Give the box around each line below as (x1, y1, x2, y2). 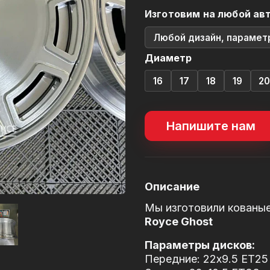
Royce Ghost (145, 215, 213, 228)
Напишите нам (166, 119, 256, 134)
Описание (145, 180, 199, 193)
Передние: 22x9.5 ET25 (145, 253, 268, 266)
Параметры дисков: (145, 239, 255, 252)
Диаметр (145, 52, 192, 64)
